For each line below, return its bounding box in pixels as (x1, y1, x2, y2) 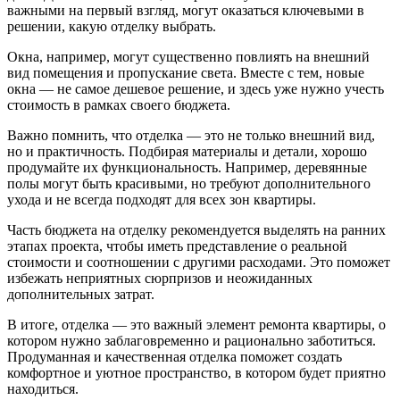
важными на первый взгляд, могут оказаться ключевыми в (7, 3, 364, 19)
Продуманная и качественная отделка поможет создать (7, 349, 342, 365)
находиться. (7, 381, 79, 397)
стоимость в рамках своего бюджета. (7, 97, 230, 113)
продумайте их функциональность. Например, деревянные (7, 160, 367, 176)
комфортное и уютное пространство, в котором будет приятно (7, 365, 386, 381)
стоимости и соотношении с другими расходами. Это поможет (7, 254, 390, 271)
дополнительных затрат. (7, 287, 154, 303)
